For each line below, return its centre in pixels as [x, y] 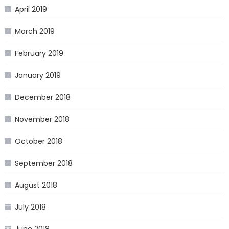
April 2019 [31, 9]
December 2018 [42, 97]
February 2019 [39, 53]
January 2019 [38, 75]
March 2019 [35, 31]
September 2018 [43, 163]
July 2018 [30, 207]
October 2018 [38, 141]
